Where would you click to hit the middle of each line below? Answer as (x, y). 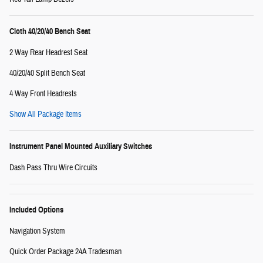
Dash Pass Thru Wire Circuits (53, 168)
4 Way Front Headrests (43, 94)
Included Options (36, 210)
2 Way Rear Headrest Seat (48, 53)
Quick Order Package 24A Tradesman (65, 252)
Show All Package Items (45, 114)
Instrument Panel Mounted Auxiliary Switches (81, 146)
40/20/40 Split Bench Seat (47, 73)
